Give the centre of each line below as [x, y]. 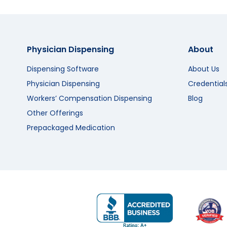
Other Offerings [55, 113]
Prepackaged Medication [71, 128]
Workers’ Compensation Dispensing [89, 99]
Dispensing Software [63, 69]
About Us [203, 69]
